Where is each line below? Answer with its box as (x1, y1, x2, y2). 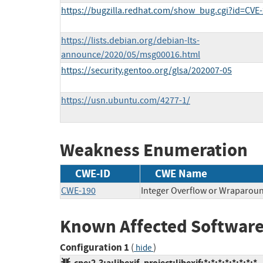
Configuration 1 (60, 241, 129, 255)
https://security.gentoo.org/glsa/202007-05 (61, 65, 232, 77)
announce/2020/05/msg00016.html (61, 49, 200, 61)
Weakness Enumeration (60, 138, 248, 163)
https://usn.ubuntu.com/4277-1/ (61, 95, 190, 107)
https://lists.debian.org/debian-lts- (61, 35, 200, 47)
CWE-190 (61, 184, 96, 197)
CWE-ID (75, 166, 110, 181)
